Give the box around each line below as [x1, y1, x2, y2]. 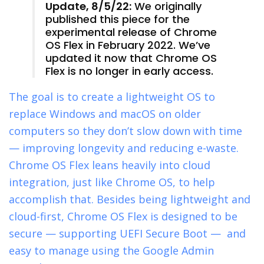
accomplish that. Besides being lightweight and [9, 192, 250, 206]
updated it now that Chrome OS [45, 50, 217, 65]
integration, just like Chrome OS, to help [9, 174, 215, 189]
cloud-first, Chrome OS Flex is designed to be [9, 209, 237, 223]
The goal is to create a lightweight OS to [9, 89, 215, 104]
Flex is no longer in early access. [45, 63, 213, 78]
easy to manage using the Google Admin [9, 243, 214, 258]
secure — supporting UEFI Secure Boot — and [9, 226, 246, 240]
